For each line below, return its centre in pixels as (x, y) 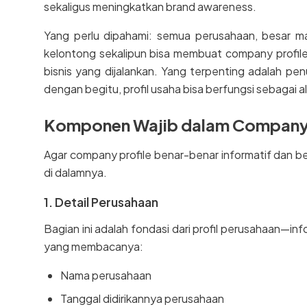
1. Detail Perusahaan (101, 201)
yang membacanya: (94, 246)
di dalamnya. (75, 172)
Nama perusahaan (106, 275)
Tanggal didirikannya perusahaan (142, 298)
